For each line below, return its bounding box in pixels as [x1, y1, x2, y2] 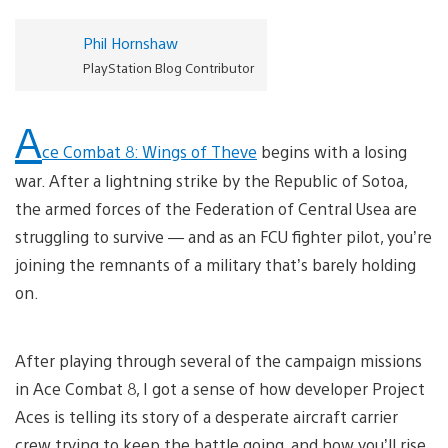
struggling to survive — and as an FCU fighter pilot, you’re [15, 225, 432, 247]
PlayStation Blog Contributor [82, 58, 254, 76]
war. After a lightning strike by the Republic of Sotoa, [15, 169, 407, 191]
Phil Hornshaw [82, 32, 178, 52]
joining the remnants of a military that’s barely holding [15, 253, 416, 275]
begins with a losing [257, 140, 407, 162]
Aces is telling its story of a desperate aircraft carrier [15, 405, 398, 427]
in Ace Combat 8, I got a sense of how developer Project [15, 377, 425, 399]
